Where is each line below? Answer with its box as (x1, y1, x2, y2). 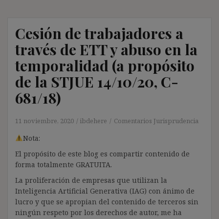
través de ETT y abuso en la (15, 39, 197, 59)
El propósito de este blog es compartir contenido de (15, 149, 190, 158)
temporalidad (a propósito (15, 55, 195, 75)
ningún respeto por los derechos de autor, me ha (15, 207, 182, 217)
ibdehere (80, 116, 107, 125)
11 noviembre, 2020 (15, 116, 74, 125)
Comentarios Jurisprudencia (114, 116, 198, 125)
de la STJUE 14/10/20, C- (15, 71, 178, 91)
